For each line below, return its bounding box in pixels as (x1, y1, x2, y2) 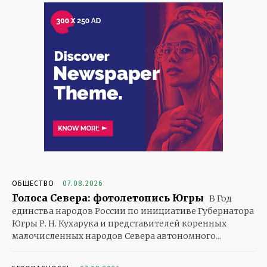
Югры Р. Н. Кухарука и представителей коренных (12, 218, 226, 229)
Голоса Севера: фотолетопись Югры (12, 192, 204, 204)
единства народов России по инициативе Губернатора (12, 206, 254, 217)
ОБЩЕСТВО (12, 179, 54, 188)
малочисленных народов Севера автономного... (12, 231, 221, 242)
